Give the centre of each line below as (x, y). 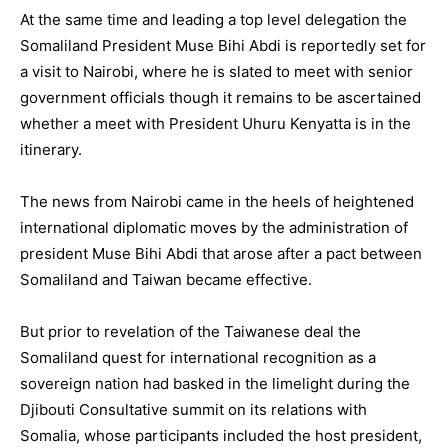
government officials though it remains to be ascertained (220, 97)
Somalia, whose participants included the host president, (221, 435)
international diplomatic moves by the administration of (214, 227)
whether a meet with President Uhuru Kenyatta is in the (215, 123)
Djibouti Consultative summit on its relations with (193, 409)
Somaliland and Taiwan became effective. (166, 279)
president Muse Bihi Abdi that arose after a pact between (221, 253)
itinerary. (51, 149)
